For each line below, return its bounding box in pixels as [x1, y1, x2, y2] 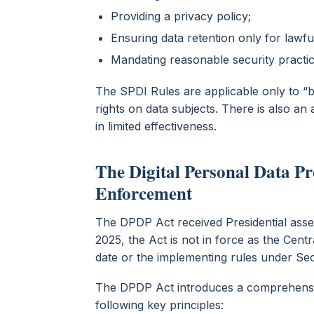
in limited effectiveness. [95, 118, 220, 133]
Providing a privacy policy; [111, 8, 254, 23]
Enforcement [95, 179, 192, 206]
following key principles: [95, 297, 227, 312]
